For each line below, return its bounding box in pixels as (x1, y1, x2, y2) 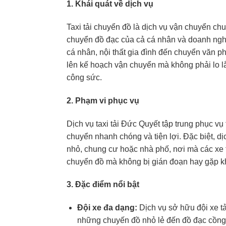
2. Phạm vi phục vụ (67, 96, 139, 105)
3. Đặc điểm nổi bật (67, 180, 139, 189)
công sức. (67, 73, 102, 82)
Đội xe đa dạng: (77, 203, 137, 212)
